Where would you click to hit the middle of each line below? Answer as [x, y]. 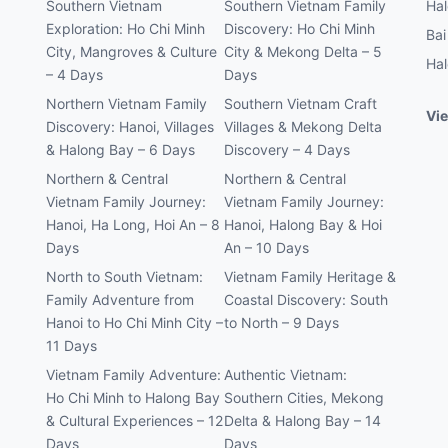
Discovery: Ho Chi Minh [299, 28]
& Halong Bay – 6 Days [120, 149]
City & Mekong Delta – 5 [303, 51]
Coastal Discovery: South [306, 299]
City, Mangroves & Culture [131, 51]
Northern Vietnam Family [126, 103]
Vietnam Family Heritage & [310, 276]
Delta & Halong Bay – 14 [302, 420]
